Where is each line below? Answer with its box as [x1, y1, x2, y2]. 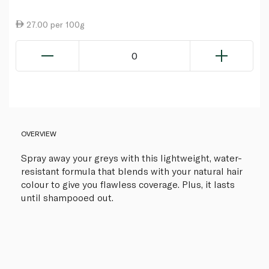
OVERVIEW [21, 128, 56, 138]
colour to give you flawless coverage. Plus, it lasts [21, 178, 235, 190]
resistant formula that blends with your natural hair [21, 165, 243, 177]
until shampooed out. [21, 191, 113, 203]
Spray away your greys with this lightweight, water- [21, 151, 242, 163]
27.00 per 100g [23, 19, 85, 29]
